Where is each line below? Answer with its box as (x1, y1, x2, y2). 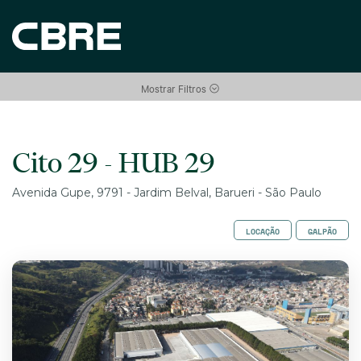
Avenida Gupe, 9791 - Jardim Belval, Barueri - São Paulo (12, 185, 322, 200)
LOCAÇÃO (246, 226, 280, 238)
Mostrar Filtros (141, 81, 209, 95)
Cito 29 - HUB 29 (12, 145, 215, 179)
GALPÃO (308, 226, 337, 238)
